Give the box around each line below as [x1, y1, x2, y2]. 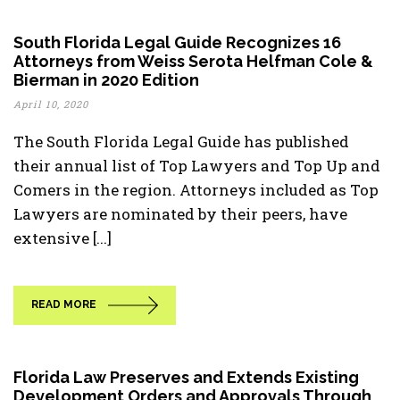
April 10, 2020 [13, 97, 88, 111]
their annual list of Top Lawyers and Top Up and [13, 155, 380, 176]
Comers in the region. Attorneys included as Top [13, 179, 379, 200]
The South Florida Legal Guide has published [13, 131, 349, 152]
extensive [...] [13, 228, 112, 248]
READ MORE [31, 298, 96, 312]
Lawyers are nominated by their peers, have [13, 204, 347, 224]
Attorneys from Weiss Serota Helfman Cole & [13, 52, 373, 71]
